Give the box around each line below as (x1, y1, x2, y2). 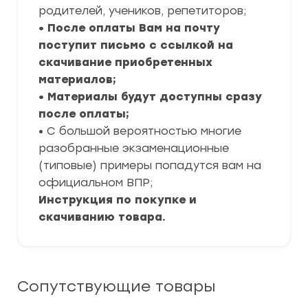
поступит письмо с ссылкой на (38, 38, 233, 52)
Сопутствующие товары (17, 277, 215, 296)
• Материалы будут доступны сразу (38, 90, 262, 103)
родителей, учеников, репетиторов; (38, 4, 246, 17)
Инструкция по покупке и (38, 193, 197, 206)
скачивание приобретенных (38, 56, 212, 69)
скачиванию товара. (38, 210, 166, 223)
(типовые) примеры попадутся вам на (38, 159, 261, 172)
